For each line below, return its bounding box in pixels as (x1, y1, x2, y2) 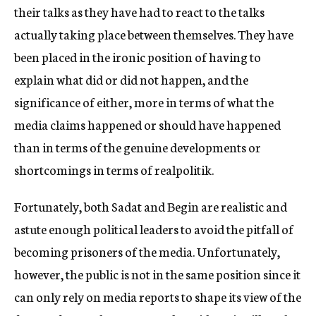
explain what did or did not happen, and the (14, 70, 248, 88)
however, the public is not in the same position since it (14, 265, 300, 283)
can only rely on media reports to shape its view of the (14, 287, 301, 305)
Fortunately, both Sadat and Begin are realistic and (14, 197, 287, 215)
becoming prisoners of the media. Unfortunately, (14, 242, 280, 260)
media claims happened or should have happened (14, 115, 281, 133)
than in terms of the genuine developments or (14, 138, 261, 156)
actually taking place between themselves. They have (14, 25, 293, 43)
